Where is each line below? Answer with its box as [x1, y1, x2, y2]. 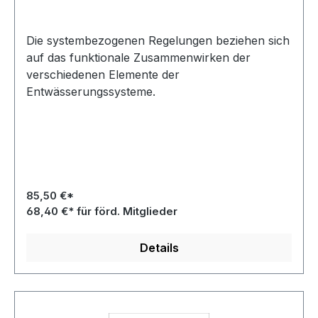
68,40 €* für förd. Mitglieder [26, 204, 177, 218]
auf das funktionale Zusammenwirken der [26, 50, 251, 65]
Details [139, 241, 179, 255]
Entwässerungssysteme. [26, 84, 155, 99]
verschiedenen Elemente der [26, 67, 180, 82]
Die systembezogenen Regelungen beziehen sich [26, 33, 290, 48]
